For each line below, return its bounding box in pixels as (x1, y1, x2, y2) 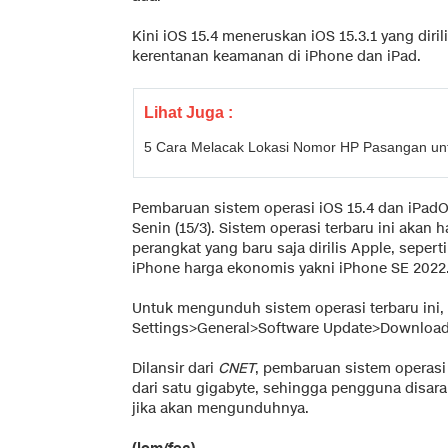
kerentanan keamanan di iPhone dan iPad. (132, 46, 421, 66)
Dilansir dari (132, 358, 214, 378)
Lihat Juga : (144, 103, 233, 121)
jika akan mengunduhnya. (132, 398, 309, 418)
